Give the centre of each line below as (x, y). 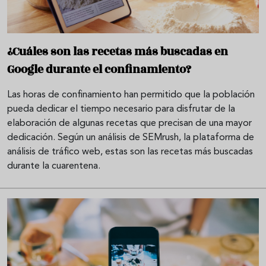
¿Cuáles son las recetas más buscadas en (118, 51)
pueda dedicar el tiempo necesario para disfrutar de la (121, 109)
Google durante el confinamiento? (99, 69)
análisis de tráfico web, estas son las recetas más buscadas (130, 152)
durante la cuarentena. (54, 166)
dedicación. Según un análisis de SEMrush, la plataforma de (131, 137)
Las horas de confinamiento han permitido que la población (131, 95)
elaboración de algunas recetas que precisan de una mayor (129, 123)
